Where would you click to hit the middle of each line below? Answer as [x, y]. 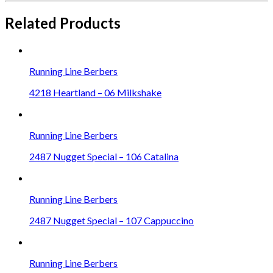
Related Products [63, 23]
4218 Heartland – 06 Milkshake [95, 92]
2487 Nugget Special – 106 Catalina [104, 156]
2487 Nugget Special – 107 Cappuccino [112, 220]
